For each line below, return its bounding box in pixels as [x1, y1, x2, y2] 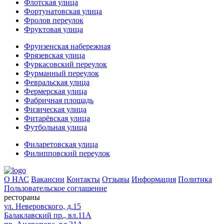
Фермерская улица [24, 86, 87, 95]
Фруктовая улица [24, 24, 83, 33]
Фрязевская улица [24, 50, 85, 59]
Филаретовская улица [24, 139, 98, 148]
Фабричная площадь [24, 95, 93, 104]
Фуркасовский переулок [24, 59, 107, 68]
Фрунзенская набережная [24, 41, 110, 50]
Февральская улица [24, 77, 89, 86]
